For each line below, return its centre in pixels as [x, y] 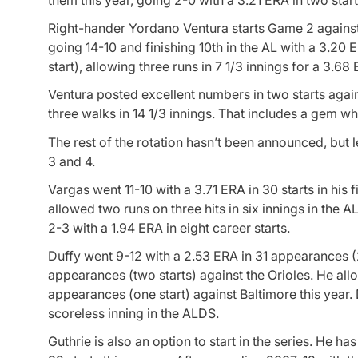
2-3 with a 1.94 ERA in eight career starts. [169, 227]
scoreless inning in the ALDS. [133, 313]
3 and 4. [72, 161]
